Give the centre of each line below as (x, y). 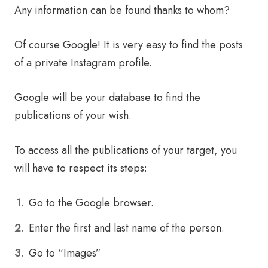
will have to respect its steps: (81, 168)
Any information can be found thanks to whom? (122, 10)
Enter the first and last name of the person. (127, 228)
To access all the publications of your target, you (126, 150)
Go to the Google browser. (91, 203)
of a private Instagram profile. (83, 63)
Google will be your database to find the (107, 98)
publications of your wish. (73, 115)
